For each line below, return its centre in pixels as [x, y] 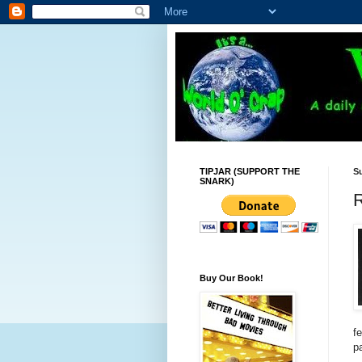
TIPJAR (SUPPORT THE [250, 171]
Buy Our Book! [232, 278]
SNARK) [217, 181]
